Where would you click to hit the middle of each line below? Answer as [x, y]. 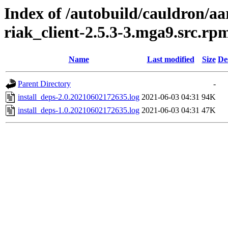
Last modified [170, 60]
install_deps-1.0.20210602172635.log [79, 110]
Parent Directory [44, 84]
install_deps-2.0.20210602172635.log [79, 97]
